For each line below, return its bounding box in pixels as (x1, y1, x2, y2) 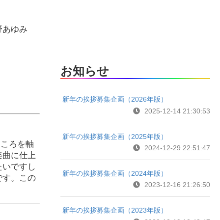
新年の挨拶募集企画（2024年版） (62, 169, 168, 178)
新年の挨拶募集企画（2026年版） (62, 95, 168, 104)
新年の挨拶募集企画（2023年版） (62, 206, 168, 215)
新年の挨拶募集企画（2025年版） (62, 132, 168, 140)
